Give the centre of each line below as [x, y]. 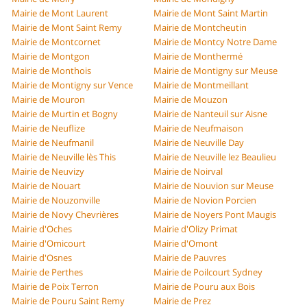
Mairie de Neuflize [49, 128]
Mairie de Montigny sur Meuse [216, 71]
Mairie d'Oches [42, 229]
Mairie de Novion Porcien [205, 200]
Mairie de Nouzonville [56, 200]
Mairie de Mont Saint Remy [67, 28]
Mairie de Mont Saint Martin [211, 13]
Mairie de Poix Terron [56, 287]
